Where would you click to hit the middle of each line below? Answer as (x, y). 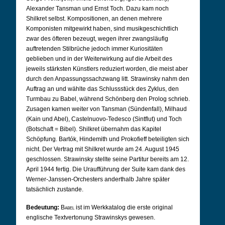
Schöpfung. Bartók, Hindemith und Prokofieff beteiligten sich (108, 139)
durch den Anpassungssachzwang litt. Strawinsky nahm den (108, 79)
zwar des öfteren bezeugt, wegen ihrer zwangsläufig (97, 39)
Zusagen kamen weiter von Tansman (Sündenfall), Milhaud (106, 109)
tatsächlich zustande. (55, 189)
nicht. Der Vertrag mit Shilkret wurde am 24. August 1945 (103, 149)
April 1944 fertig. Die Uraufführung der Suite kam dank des (106, 169)
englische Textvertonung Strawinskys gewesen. (91, 217)
